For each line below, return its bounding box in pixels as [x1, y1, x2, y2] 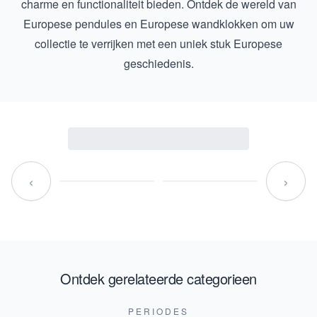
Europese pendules [23, 16, 122, 32]
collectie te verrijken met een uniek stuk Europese [35, 35, 282, 52]
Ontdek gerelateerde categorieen [60, 268, 257, 289]
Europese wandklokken [139, 16, 258, 32]
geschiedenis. [123, 55, 194, 71]
